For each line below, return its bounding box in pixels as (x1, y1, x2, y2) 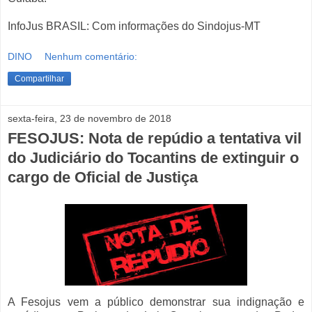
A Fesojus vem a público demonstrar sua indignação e (8, 295, 304, 308)
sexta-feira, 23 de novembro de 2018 (8, 112, 171, 124)
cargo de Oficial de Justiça (8, 168, 198, 186)
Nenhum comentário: (45, 50, 138, 62)
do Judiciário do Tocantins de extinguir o (8, 148, 299, 166)
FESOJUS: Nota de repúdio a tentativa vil (8, 129, 302, 147)
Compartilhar (15, 73, 64, 84)
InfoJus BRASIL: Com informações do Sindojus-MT (8, 20, 260, 33)
